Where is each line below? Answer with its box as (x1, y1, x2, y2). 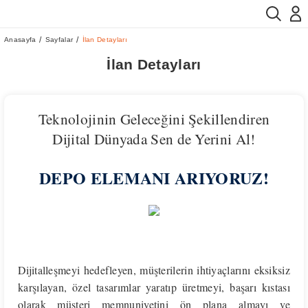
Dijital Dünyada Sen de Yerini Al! (52, 129, 256, 148)
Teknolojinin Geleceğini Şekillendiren (38, 109, 270, 129)
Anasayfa (4, 36, 36, 43)
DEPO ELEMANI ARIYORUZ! (39, 166, 269, 190)
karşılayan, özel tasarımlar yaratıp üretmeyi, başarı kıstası (18, 280, 290, 294)
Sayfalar (45, 36, 74, 43)
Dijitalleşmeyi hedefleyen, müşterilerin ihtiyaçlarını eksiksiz (18, 263, 290, 277)
